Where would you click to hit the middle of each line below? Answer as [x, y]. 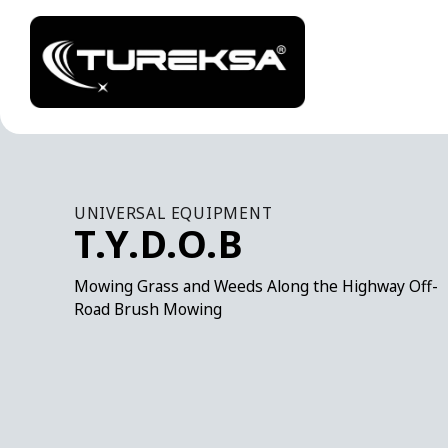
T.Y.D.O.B [158, 243]
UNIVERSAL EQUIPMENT [173, 213]
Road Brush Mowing [147, 309]
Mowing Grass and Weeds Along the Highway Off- [255, 286]
